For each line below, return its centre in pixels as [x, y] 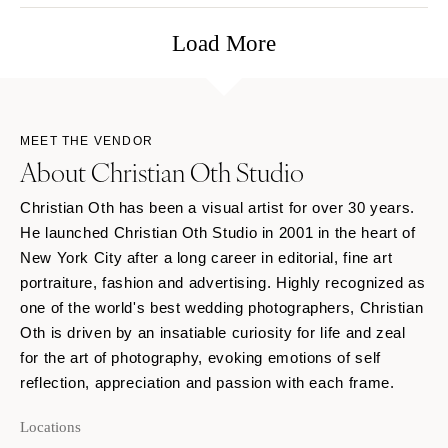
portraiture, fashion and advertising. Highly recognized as [223, 282]
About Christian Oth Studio [162, 170]
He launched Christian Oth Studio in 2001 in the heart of [218, 232]
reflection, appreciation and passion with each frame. [207, 382]
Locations [50, 426]
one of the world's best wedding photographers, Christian [222, 307]
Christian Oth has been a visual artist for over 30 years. [217, 207]
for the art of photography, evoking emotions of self [200, 357]
